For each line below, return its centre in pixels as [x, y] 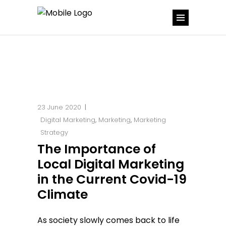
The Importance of [97, 149]
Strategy [54, 132]
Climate [63, 194]
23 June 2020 [59, 107]
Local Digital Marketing [111, 164]
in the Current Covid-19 [112, 179]
